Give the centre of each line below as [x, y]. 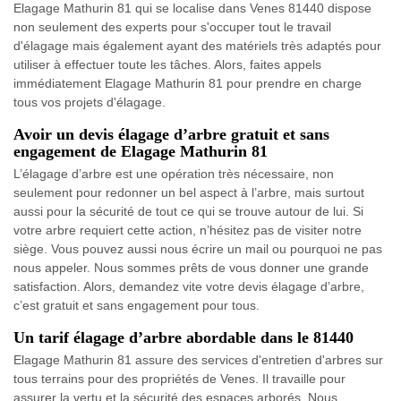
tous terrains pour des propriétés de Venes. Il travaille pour [179, 378]
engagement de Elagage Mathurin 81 [141, 151]
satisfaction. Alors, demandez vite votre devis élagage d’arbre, [189, 286]
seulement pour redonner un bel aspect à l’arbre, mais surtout [189, 192]
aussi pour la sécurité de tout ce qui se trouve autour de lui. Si [188, 211]
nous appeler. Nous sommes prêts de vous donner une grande [191, 267]
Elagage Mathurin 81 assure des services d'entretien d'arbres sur [198, 359]
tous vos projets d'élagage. [90, 102]
